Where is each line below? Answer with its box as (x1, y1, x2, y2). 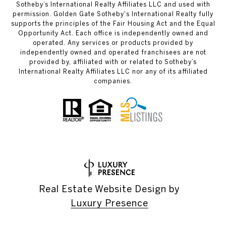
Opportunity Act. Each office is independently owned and (18, 30, 208, 36)
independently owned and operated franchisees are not (20, 49, 206, 55)
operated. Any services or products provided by (33, 39, 193, 46)
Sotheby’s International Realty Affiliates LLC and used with (16, 1, 210, 8)
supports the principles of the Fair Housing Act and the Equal (11, 20, 215, 27)
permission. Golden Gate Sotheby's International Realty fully (13, 11, 213, 17)
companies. (94, 78, 132, 84)
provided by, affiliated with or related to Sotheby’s (29, 59, 197, 65)
